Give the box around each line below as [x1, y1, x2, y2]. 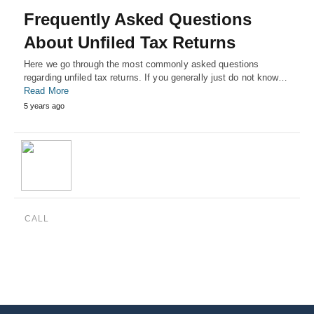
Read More [24, 86, 69, 96]
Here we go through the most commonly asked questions [24, 59, 259, 69]
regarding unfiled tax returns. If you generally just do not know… [24, 72, 288, 83]
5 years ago [24, 102, 64, 110]
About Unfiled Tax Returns [24, 33, 235, 52]
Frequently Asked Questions [24, 10, 252, 29]
